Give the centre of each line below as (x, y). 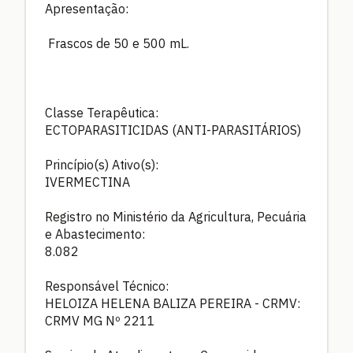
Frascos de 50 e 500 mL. (119, 43)
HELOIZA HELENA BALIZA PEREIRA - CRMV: (173, 303)
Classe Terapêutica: (102, 112)
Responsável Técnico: (107, 286)
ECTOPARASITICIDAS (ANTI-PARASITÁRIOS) (173, 130)
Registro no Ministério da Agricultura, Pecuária (176, 216)
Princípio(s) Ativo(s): (102, 164)
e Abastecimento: (95, 234)
